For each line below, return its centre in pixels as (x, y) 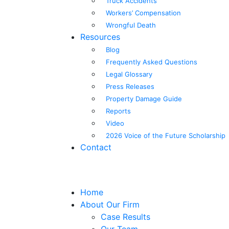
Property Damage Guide (144, 99)
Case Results (125, 217)
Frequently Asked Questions (152, 62)
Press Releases (130, 87)
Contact (96, 147)
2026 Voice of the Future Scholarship (166, 136)
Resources (100, 37)
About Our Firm (110, 205)
